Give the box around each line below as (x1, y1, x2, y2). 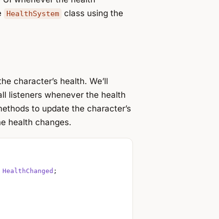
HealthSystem (6, 9, 60, 18)
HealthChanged (2, 167, 53, 175)
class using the (62, 8, 124, 18)
